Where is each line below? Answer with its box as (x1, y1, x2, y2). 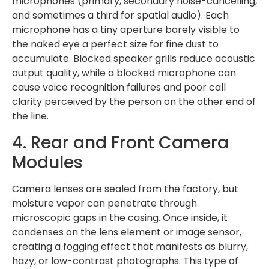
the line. (12, 109, 49, 124)
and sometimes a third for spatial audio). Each (12, 8, 229, 23)
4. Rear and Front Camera (12, 130, 229, 154)
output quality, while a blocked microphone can (12, 66, 236, 80)
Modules (12, 150, 83, 174)
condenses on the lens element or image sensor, (12, 225, 241, 239)
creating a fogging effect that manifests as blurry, (12, 239, 248, 253)
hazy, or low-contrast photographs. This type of (12, 253, 238, 268)
